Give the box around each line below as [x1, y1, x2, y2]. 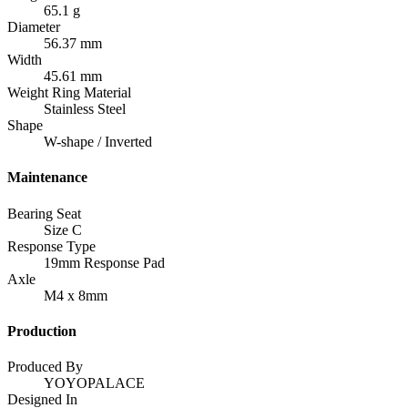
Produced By [7, 359, 83, 375]
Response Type [7, 238, 96, 254]
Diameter [7, 19, 60, 36]
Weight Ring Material [7, 85, 131, 101]
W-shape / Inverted [44, 134, 152, 150]
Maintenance [7, 169, 87, 186]
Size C [44, 221, 82, 238]
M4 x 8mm [44, 287, 107, 303]
